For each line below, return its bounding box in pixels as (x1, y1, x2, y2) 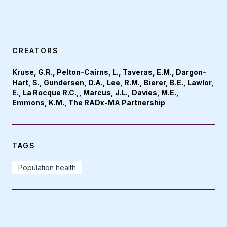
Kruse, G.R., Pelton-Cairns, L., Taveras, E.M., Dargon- (12, 67, 206, 77)
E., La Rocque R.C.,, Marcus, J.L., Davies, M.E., (12, 88, 179, 97)
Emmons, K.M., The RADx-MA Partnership (12, 98, 165, 107)
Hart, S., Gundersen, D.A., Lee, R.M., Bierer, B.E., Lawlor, (12, 78, 214, 87)
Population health (18, 163, 76, 172)
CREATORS (12, 46, 59, 55)
